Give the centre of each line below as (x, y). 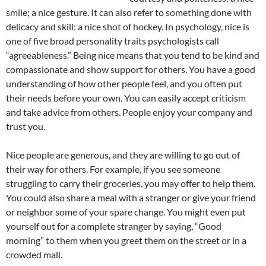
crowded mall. (34, 254)
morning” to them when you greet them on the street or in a (126, 240)
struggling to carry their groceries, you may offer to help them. (131, 183)
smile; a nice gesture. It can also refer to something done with (129, 12)
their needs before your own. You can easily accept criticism (126, 98)
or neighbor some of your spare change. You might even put (126, 212)
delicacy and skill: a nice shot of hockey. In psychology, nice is (128, 26)
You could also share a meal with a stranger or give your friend (131, 197)
